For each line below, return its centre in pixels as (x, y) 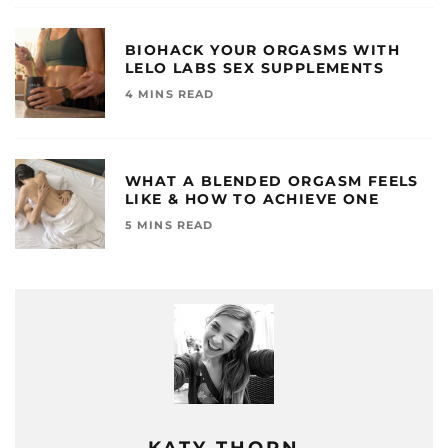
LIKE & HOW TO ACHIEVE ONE (252, 198)
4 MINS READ (170, 93)
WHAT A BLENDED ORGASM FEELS (272, 180)
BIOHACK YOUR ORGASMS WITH (262, 49)
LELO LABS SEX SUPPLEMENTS (254, 67)
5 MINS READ (169, 224)
